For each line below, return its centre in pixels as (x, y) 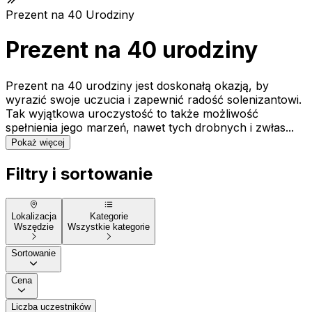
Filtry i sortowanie (79, 173)
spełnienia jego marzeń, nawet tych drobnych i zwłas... (150, 127)
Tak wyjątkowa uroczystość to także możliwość (132, 113)
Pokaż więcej (38, 142)
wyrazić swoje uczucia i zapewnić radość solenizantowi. (154, 99)
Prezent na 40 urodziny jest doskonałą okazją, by (137, 85)
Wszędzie (34, 226)
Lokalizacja (34, 216)
